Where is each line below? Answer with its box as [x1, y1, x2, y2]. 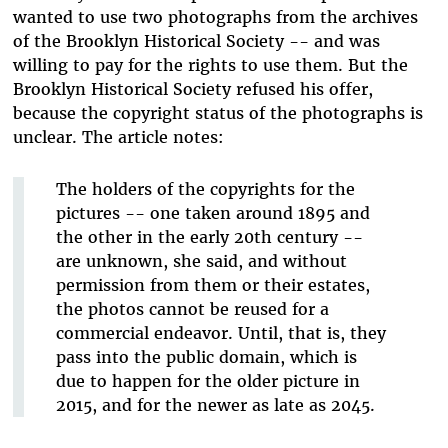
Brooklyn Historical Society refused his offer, [12, 79, 373, 100]
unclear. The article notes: [12, 127, 224, 148]
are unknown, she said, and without [55, 251, 347, 272]
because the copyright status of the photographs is [12, 103, 423, 124]
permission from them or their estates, [55, 275, 370, 296]
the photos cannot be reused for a [55, 299, 329, 320]
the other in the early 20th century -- [55, 227, 363, 248]
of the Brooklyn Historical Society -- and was [12, 31, 380, 52]
